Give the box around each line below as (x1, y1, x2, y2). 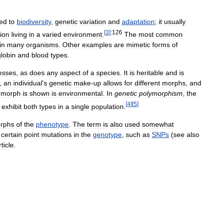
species (96, 69, 120, 77)
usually (164, 17, 186, 26)
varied (42, 30, 61, 39)
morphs (162, 79, 186, 87)
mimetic (126, 41, 150, 49)
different (135, 79, 160, 87)
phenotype (36, 120, 69, 128)
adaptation (122, 17, 155, 26)
